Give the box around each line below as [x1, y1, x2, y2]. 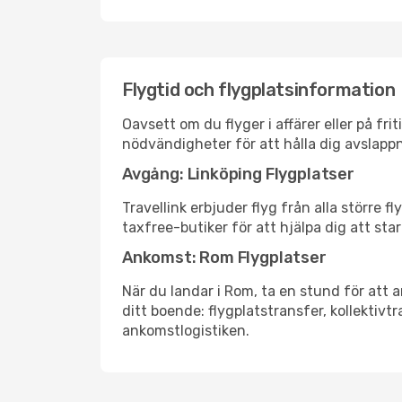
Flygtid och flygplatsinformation [122, 79, 396, 100]
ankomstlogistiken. [122, 322, 249, 339]
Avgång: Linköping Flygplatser [122, 164, 354, 184]
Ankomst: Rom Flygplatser [122, 248, 327, 267]
